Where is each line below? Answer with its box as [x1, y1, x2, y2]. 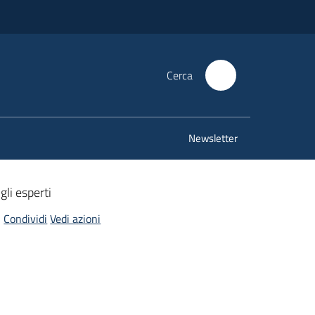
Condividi [4, 210, 48, 227]
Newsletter [188, 130, 238, 146]
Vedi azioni [50, 210, 101, 227]
